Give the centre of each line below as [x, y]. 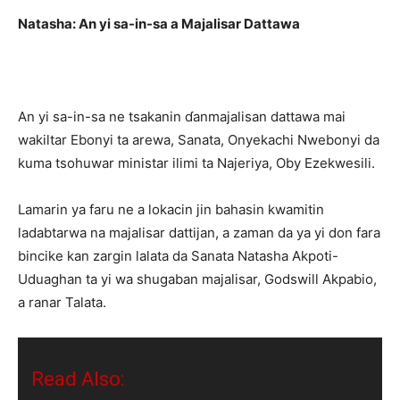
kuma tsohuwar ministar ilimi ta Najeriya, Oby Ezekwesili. [196, 163]
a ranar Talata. [62, 302]
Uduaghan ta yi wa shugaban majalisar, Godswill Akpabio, [197, 279]
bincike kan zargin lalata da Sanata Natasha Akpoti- [178, 256]
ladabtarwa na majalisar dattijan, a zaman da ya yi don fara [199, 233]
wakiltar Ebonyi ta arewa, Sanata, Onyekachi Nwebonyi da [199, 140]
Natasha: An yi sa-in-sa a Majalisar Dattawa [159, 24]
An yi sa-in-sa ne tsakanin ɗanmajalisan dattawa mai [182, 117]
